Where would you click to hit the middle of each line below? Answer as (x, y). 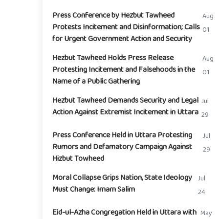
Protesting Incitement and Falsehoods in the (124, 70)
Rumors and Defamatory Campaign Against (122, 147)
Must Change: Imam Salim (94, 189)
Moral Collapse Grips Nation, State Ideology (122, 178)
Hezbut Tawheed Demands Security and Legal (125, 100)
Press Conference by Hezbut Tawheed (113, 15)
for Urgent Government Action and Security (122, 39)
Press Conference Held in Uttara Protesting (122, 135)
